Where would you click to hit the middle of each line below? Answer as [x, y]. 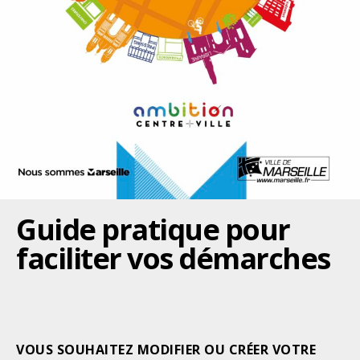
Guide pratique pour [153, 229]
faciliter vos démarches [173, 258]
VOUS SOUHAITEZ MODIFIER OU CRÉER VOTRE [166, 349]
